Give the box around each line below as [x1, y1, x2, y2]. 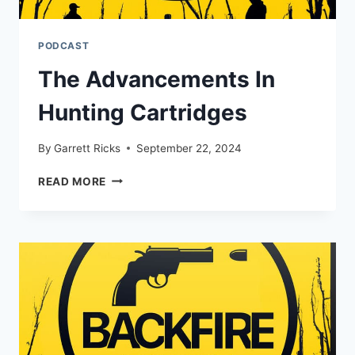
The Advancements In [38, 65, 275, 93]
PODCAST [38, 40, 90, 52]
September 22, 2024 [136, 141, 242, 155]
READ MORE [38, 174, 107, 188]
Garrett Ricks [54, 141, 121, 155]
